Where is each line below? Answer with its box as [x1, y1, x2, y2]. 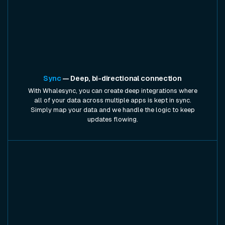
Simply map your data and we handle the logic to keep [30, 105, 195, 114]
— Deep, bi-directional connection [61, 74, 182, 83]
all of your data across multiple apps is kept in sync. [34, 96, 191, 104]
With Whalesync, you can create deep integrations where [28, 86, 197, 94]
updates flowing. [87, 115, 138, 123]
